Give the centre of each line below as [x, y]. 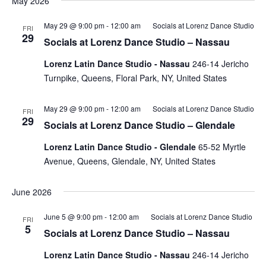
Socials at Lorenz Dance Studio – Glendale [139, 125]
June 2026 [31, 192]
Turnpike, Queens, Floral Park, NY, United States [135, 78]
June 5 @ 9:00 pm [73, 216]
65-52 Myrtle [222, 147]
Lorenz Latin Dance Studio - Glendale [121, 147]
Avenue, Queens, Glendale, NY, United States [129, 161]
